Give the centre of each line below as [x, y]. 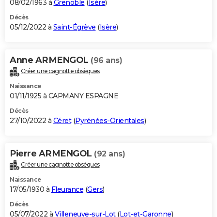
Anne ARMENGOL [50, 60]
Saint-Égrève [74, 27]
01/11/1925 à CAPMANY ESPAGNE [64, 96]
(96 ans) [106, 61]
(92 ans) [109, 154]
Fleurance [67, 189]
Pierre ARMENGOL [52, 154]
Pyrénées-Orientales [110, 121]
